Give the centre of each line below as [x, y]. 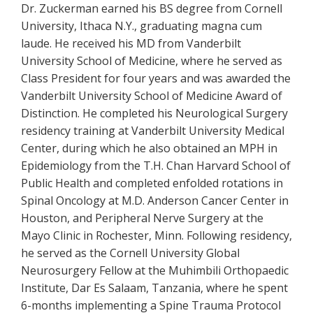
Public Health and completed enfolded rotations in [152, 183]
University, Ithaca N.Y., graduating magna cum [141, 26]
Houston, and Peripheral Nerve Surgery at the [142, 218]
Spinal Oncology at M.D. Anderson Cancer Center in [155, 201]
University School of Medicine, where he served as [152, 61]
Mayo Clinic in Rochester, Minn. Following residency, [156, 235]
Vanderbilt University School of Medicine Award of [152, 96]
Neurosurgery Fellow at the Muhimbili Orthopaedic [155, 270]
